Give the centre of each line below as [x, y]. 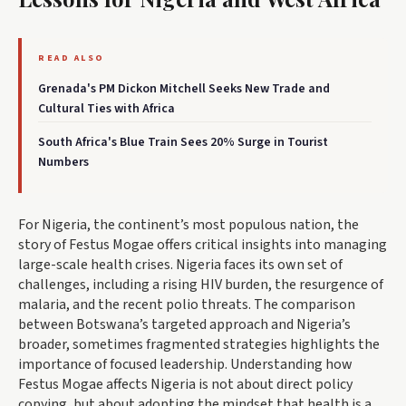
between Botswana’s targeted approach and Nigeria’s [184, 325]
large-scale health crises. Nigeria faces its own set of [180, 265]
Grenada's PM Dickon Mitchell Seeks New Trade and [184, 89]
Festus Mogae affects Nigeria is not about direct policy [185, 385]
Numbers [63, 163]
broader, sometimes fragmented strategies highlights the [199, 345]
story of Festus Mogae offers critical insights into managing [203, 245]
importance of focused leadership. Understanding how [185, 365]
